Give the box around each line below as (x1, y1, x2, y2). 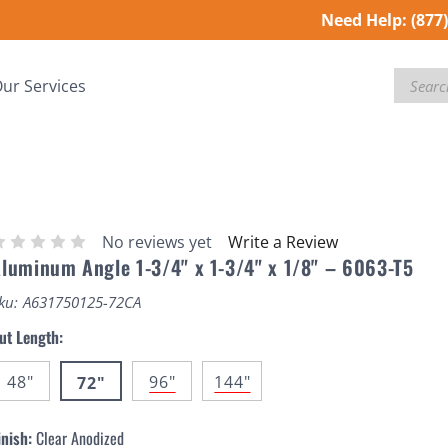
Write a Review (228, 230, 339, 253)
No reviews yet (102, 230, 213, 253)
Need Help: (320, 9, 407, 31)
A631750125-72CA (23, 291, 142, 312)
